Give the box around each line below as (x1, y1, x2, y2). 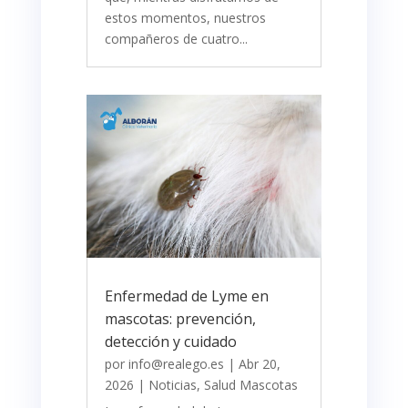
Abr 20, (238, 354, 280, 372)
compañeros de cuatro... (104, 30, 248, 48)
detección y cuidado (104, 331, 237, 352)
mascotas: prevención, (104, 308, 256, 329)
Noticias (148, 375, 197, 393)
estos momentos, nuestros (104, 9, 266, 27)
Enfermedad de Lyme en (104, 285, 269, 306)
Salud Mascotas (203, 375, 298, 393)
